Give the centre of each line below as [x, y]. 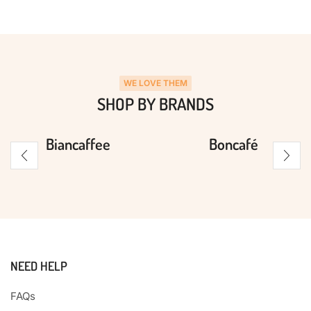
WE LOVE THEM [155, 83]
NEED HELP [39, 266]
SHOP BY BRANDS [155, 103]
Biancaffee [78, 143]
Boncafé [233, 143]
